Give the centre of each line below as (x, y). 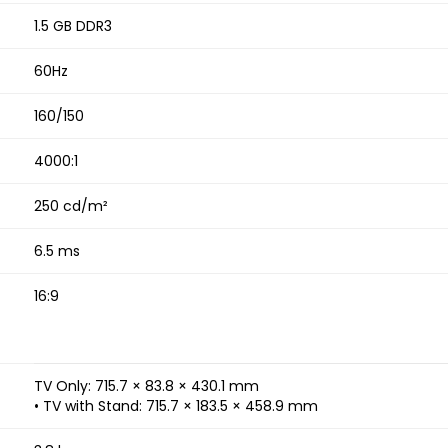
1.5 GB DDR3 (73, 25)
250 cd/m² (71, 205)
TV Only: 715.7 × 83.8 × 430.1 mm (146, 385)
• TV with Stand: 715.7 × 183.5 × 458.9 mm (176, 405)
